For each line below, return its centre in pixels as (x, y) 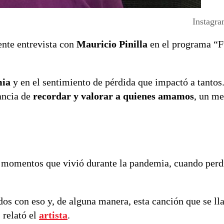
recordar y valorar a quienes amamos (113, 96)
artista (53, 215)
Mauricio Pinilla (112, 44)
